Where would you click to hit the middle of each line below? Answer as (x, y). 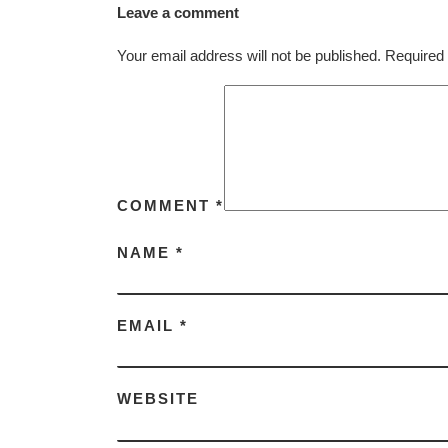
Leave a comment (178, 12)
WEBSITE (158, 399)
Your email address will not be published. (249, 55)
